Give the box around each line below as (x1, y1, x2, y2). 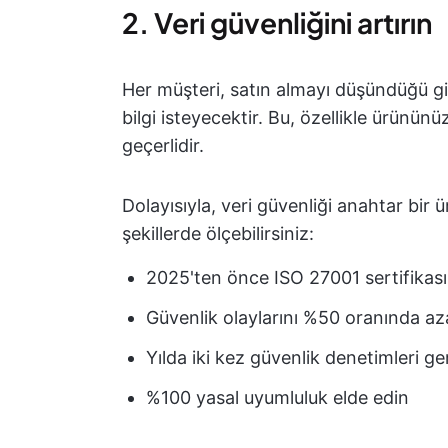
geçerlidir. (122, 135, 204, 156)
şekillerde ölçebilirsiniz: (122, 223, 314, 244)
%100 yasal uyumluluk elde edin (146, 387, 409, 408)
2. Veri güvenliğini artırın (122, 5, 432, 40)
